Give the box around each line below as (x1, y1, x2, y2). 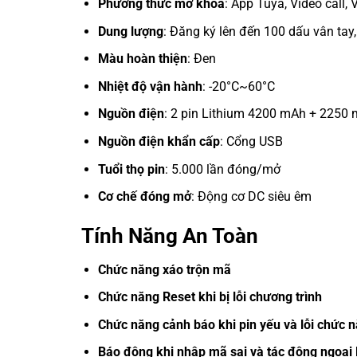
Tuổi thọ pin (97, 161, 165, 177)
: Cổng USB (219, 133, 283, 149)
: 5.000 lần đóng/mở (164, 161, 280, 177)
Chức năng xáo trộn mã (97, 261, 231, 277)
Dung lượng (97, 23, 163, 39)
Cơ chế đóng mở (97, 189, 191, 205)
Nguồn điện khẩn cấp (97, 133, 220, 149)
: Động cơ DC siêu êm (190, 189, 312, 205)
